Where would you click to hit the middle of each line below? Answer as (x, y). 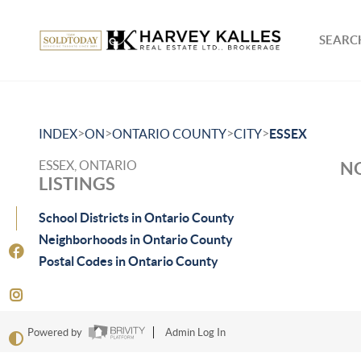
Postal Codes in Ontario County (129, 261)
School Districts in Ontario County (137, 218)
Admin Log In (195, 333)
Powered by (56, 333)
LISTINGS (77, 183)
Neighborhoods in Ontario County (136, 239)
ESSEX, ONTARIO (88, 165)
